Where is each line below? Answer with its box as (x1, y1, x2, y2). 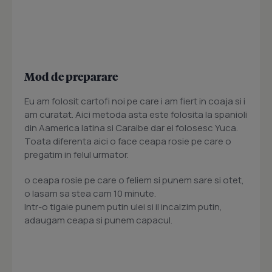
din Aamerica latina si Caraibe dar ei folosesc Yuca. (24, 121, 238, 135)
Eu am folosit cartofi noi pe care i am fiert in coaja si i (24, 95, 245, 108)
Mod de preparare (24, 69, 118, 84)
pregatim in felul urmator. (24, 148, 129, 161)
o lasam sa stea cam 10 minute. (24, 187, 156, 200)
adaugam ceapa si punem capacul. (24, 214, 172, 227)
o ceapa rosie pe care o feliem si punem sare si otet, (24, 174, 244, 187)
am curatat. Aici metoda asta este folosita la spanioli (24, 108, 247, 121)
